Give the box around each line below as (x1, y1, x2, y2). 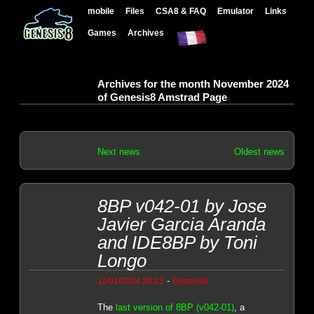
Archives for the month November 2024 (97, 77, 289, 90)
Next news (97, 146, 140, 157)
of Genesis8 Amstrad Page (97, 90, 227, 103)
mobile (88, 6, 115, 15)
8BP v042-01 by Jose (97, 196, 266, 217)
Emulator (217, 6, 254, 15)
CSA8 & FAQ (156, 6, 207, 15)
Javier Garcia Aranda (97, 214, 266, 235)
